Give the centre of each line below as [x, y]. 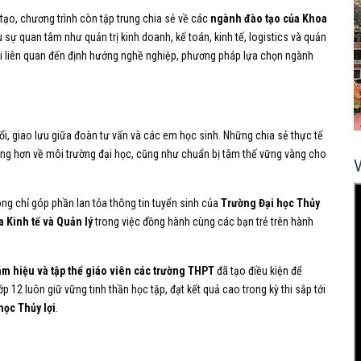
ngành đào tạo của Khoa [269, 18]
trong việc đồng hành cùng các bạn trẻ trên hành [203, 221]
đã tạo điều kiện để [258, 270]
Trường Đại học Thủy [270, 203]
